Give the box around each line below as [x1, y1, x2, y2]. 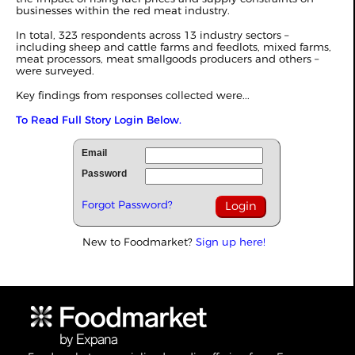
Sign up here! [196, 235, 265, 248]
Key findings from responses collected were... [16, 89, 250, 101]
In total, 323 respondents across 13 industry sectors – [16, 29, 288, 41]
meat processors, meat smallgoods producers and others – [16, 52, 319, 65]
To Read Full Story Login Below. [16, 113, 181, 126]
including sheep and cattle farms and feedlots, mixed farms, [16, 40, 331, 53]
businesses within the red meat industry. [16, 4, 230, 17]
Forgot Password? [82, 198, 173, 211]
